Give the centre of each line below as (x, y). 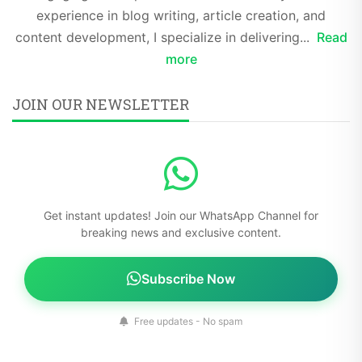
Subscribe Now (188, 278)
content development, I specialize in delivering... (164, 37)
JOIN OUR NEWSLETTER (101, 104)
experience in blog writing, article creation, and (181, 15)
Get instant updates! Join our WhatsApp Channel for (181, 215)
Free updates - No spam (187, 321)
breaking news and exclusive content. (181, 232)
